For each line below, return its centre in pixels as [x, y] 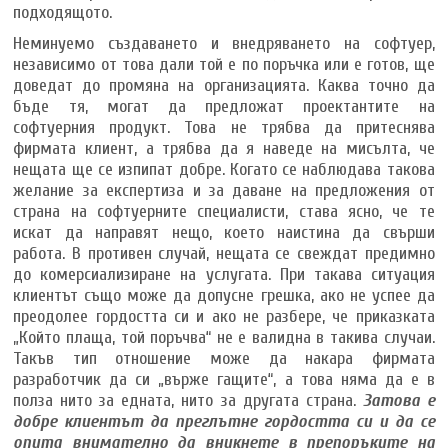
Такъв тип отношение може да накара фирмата [224, 358]
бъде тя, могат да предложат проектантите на [224, 106]
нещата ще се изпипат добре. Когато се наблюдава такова [224, 169]
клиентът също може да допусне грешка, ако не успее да [224, 295]
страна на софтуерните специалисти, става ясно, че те [224, 211]
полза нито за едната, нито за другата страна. [188, 400]
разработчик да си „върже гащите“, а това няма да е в [224, 379]
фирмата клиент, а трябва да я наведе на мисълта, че [224, 148]
